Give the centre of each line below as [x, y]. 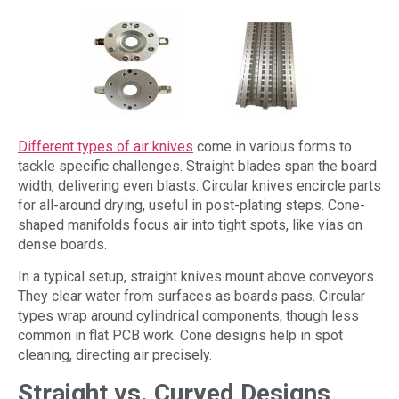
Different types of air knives [106, 146]
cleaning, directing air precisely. [115, 355]
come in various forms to [273, 146]
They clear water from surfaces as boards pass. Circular [191, 297]
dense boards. [62, 244]
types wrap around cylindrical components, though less [188, 316]
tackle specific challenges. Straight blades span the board [197, 166]
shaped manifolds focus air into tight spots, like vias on [190, 224]
